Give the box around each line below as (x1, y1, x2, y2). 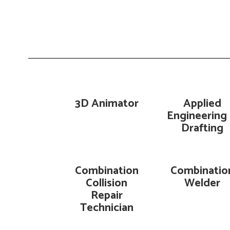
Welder (184, 174, 220, 193)
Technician (80, 199, 133, 217)
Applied (183, 94, 221, 113)
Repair (90, 186, 123, 205)
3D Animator (74, 94, 139, 113)
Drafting (181, 119, 223, 138)
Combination (74, 162, 139, 180)
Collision (86, 174, 128, 193)
